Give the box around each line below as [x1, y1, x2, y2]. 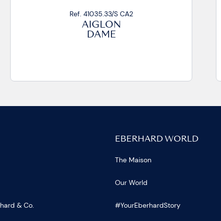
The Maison [114, 155, 151, 165]
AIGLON [82, 21, 122, 30]
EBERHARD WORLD [114, 136, 198, 144]
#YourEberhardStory [114, 201, 181, 210]
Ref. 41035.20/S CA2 [70, 9, 135, 18]
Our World [114, 178, 147, 187]
